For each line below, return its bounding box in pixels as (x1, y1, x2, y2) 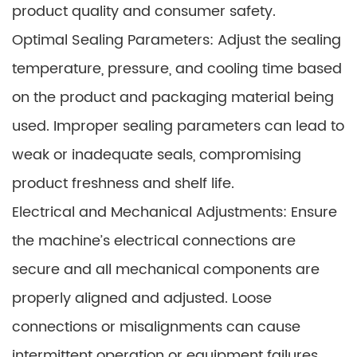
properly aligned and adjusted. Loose (12, 287, 272, 310)
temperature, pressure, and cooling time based (12, 57, 342, 80)
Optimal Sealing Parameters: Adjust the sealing (12, 29, 341, 52)
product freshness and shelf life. (12, 172, 234, 195)
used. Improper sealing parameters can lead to (12, 115, 344, 138)
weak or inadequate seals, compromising (12, 143, 301, 167)
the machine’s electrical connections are (12, 229, 296, 253)
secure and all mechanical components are (12, 258, 320, 281)
